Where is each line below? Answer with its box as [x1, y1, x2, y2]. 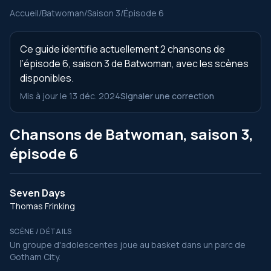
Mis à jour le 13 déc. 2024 [20, 90, 120, 102]
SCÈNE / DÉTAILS [10, 226, 72, 237]
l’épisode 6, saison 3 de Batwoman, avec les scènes [20, 57, 249, 70]
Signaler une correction [120, 90, 214, 102]
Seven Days [10, 186, 65, 200]
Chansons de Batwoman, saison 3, [10, 124, 253, 144]
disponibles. [20, 71, 74, 85]
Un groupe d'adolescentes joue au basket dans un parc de [10, 239, 246, 250]
